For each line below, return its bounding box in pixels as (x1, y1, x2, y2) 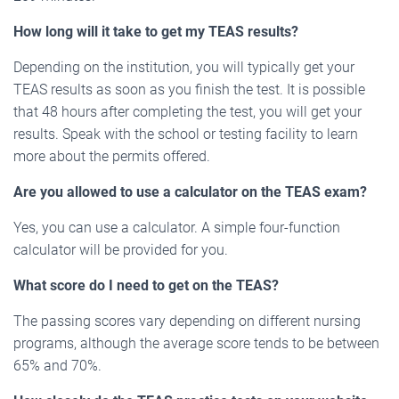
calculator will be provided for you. (13, 241, 228, 259)
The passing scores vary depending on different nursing (13, 313, 361, 330)
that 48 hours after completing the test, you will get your (13, 103, 362, 121)
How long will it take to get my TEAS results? (13, 23, 298, 41)
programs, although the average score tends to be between (13, 335, 379, 353)
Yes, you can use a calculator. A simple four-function (13, 219, 340, 237)
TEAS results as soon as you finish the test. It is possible (13, 81, 365, 99)
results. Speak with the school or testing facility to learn (13, 126, 358, 143)
